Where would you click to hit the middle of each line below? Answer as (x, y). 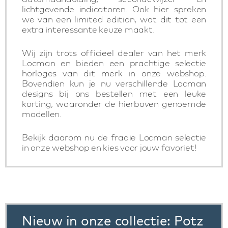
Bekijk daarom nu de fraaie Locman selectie (114, 137)
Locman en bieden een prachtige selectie (114, 63)
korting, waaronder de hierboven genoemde (114, 104)
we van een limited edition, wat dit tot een (114, 19)
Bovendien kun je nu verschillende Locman (114, 83)
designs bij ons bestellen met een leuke (114, 93)
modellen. (42, 114)
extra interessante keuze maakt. (88, 29)
